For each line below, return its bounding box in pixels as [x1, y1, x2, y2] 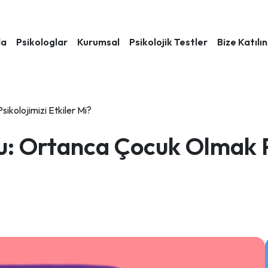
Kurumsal [77, 36, 120, 48]
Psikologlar [16, 36, 68, 48]
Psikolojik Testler [129, 36, 208, 48]
